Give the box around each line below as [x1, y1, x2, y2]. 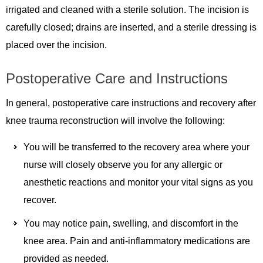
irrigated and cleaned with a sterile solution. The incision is [6, 4, 249, 15]
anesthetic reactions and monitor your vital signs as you [23, 177, 253, 187]
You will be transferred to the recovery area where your [23, 141, 249, 152]
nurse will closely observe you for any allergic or [23, 159, 222, 170]
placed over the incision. [6, 39, 107, 50]
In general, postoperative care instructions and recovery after [6, 97, 256, 108]
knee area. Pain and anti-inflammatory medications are [23, 235, 250, 246]
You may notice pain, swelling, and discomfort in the [23, 218, 238, 228]
